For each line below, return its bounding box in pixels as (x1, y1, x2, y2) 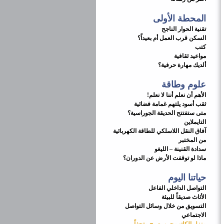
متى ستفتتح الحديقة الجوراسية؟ (127, 109, 206, 116)
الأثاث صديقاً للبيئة (161, 193, 206, 200)
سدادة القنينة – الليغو (154, 145, 206, 152)
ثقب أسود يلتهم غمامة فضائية (134, 100, 206, 107)
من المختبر (178, 136, 206, 143)
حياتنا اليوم (168, 172, 206, 182)
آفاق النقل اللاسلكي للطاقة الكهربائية (113, 127, 206, 134)
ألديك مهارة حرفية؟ (158, 61, 206, 68)
